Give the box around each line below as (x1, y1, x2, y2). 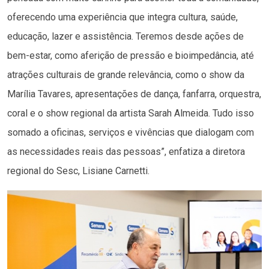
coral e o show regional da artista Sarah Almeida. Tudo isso (7, 107, 254, 119)
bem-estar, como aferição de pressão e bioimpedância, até (7, 49, 254, 61)
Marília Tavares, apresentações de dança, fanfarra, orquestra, (7, 88, 261, 100)
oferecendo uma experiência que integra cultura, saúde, (7, 11, 238, 23)
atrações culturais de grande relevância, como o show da (7, 68, 244, 80)
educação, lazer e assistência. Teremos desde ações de (7, 30, 244, 42)
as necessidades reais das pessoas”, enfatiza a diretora (7, 145, 245, 157)
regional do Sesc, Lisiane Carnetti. (7, 165, 150, 177)
